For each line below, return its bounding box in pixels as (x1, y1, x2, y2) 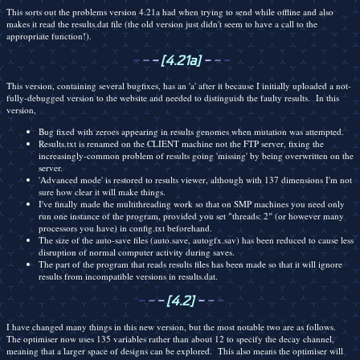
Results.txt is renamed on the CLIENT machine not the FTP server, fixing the (39, 137, 324, 149)
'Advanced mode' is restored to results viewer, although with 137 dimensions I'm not (39, 173, 352, 186)
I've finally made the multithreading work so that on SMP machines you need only (39, 197, 345, 210)
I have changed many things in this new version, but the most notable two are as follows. (6, 320, 339, 333)
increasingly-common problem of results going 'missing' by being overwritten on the (39, 149, 354, 162)
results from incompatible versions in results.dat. (39, 269, 218, 282)
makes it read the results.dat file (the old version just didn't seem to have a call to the (6, 17, 317, 30)
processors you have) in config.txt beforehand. (39, 221, 212, 234)
